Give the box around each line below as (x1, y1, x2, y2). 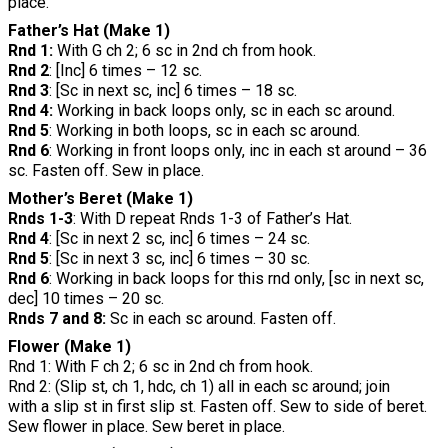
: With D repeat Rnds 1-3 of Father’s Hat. (73, 208, 352, 228)
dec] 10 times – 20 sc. (8, 288, 164, 308)
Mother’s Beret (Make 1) (8, 188, 193, 208)
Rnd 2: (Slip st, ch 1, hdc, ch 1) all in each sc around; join (8, 376, 390, 396)
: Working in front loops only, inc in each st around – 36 (49, 140, 427, 160)
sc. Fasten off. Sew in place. (8, 160, 204, 180)
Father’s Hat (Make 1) (8, 20, 170, 40)
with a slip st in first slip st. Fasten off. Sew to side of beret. (8, 396, 427, 416)
